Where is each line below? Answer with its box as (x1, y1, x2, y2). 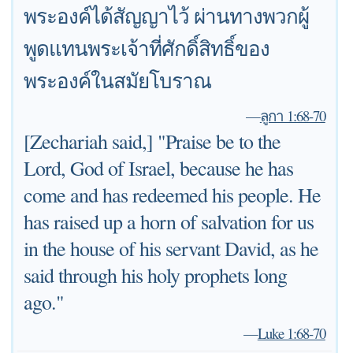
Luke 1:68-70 (257, 323, 325, 343)
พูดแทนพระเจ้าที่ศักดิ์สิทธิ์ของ (24, 35, 270, 61)
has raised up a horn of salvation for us (24, 208, 314, 235)
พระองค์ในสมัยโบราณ (24, 67, 212, 94)
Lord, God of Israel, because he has (24, 154, 294, 181)
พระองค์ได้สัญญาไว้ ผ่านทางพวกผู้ (24, 2, 310, 29)
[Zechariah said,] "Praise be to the (24, 128, 281, 154)
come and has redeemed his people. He (24, 181, 321, 208)
